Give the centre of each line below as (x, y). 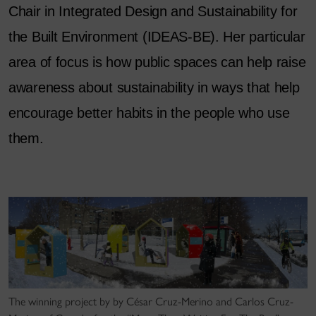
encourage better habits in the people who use (149, 113)
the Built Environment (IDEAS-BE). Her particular (157, 37)
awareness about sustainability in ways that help (154, 87)
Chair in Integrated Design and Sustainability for (153, 11)
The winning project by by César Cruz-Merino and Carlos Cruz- (151, 302)
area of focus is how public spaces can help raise (157, 62)
